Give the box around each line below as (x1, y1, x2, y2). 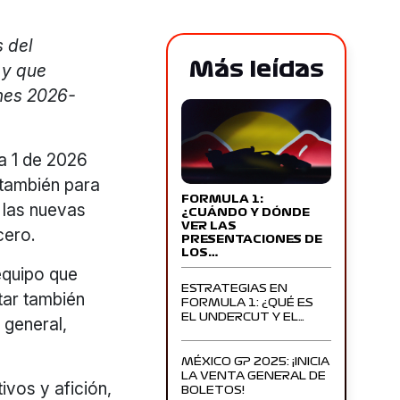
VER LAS (181, 220, 237, 231)
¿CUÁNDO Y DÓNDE (181, 206, 311, 218)
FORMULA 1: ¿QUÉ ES (181, 296, 314, 308)
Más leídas (188, 59, 324, 81)
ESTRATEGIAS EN (181, 282, 288, 294)
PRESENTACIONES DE (181, 233, 323, 245)
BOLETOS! (181, 384, 246, 396)
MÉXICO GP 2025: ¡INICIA (181, 355, 330, 367)
